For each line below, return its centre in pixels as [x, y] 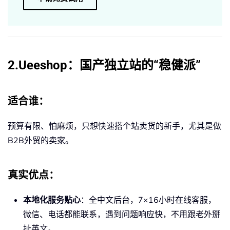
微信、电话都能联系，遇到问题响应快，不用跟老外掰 [122, 215]
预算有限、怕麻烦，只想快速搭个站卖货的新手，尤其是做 [114, 127]
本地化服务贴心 [52, 200]
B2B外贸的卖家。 [41, 141]
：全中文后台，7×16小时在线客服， [148, 200]
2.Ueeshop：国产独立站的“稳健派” [104, 66]
